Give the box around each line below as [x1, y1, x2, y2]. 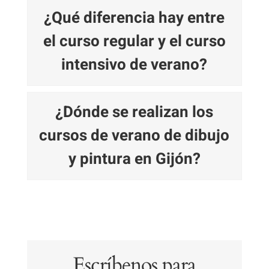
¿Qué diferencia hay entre [44, 6, 225, 29]
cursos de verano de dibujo [39, 124, 230, 147]
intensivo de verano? [61, 53, 208, 76]
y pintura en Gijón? [68, 147, 201, 171]
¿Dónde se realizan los [55, 100, 214, 124]
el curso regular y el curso [43, 29, 226, 53]
